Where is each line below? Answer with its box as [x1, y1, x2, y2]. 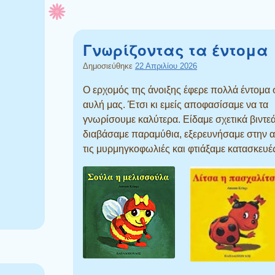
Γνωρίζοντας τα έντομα [83, 39, 268, 60]
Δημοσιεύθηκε [83, 61, 135, 71]
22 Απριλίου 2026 [135, 61, 197, 71]
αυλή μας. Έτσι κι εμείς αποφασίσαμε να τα [83, 99, 268, 110]
